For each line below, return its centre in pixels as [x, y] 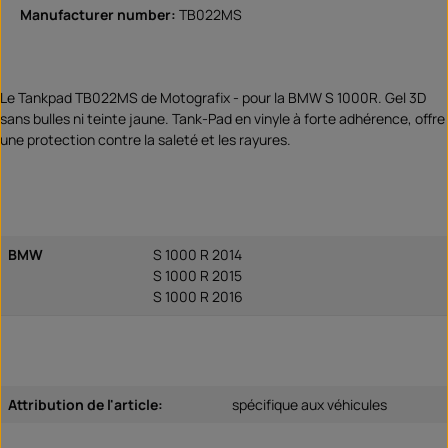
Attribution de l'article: [85, 404]
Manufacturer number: [99, 14]
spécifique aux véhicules [309, 404]
